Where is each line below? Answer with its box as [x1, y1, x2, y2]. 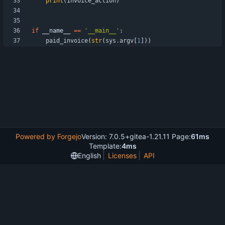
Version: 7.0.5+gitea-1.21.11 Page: [81, 132, 191, 141]
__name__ [42, 27, 70, 35]
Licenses [107, 151, 137, 160]
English [77, 151, 101, 160]
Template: [88, 142, 122, 150]
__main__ [88, 27, 116, 35]
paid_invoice [46, 37, 88, 45]
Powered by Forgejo [16, 132, 81, 141]
